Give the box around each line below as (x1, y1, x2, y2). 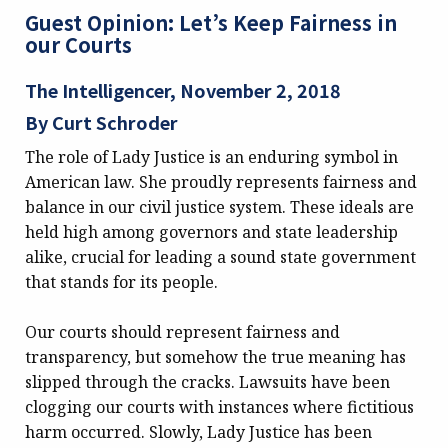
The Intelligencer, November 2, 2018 (25, 77, 341, 104)
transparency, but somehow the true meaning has (25, 346, 406, 369)
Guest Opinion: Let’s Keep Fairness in (25, 7, 397, 37)
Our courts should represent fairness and (25, 321, 340, 344)
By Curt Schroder (25, 109, 178, 136)
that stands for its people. (25, 270, 218, 293)
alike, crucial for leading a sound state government (25, 245, 416, 268)
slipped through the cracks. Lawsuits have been (25, 371, 390, 394)
